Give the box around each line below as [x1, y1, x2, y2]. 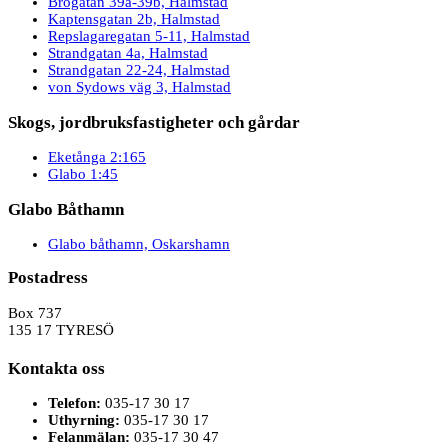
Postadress [8, 268, 88, 288]
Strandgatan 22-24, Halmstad [48, 62, 230, 79]
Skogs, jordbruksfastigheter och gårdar [8, 112, 300, 132]
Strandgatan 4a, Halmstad [48, 45, 208, 62]
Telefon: [48, 395, 105, 412]
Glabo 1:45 [48, 166, 118, 183]
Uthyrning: [48, 412, 124, 429]
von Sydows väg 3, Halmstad [48, 79, 231, 96]
